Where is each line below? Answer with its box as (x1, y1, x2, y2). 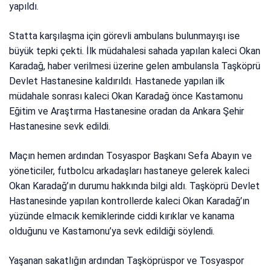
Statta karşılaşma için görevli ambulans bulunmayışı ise (9, 30, 240, 42)
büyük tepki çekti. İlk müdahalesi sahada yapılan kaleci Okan (9, 45, 261, 57)
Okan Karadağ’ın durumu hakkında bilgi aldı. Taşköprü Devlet (9, 180, 260, 192)
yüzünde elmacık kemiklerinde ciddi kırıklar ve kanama (9, 210, 235, 222)
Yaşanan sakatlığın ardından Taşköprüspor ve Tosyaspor (9, 254, 245, 266)
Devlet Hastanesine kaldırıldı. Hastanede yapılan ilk (9, 75, 225, 87)
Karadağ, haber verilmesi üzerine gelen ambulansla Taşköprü (9, 60, 261, 72)
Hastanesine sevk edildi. (9, 120, 111, 132)
